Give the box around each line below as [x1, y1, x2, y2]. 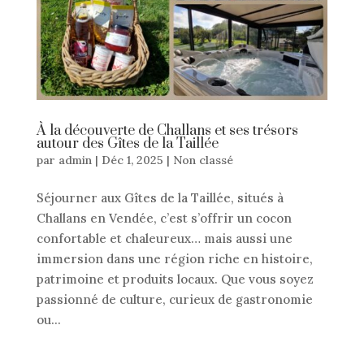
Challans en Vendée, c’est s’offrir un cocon [36, 210, 292, 226]
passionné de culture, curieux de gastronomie [36, 291, 313, 307]
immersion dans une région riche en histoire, [36, 250, 313, 266]
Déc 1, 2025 [101, 152, 163, 167]
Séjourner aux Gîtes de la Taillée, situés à [36, 189, 284, 206]
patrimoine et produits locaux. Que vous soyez [36, 271, 314, 287]
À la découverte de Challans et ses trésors [36, 121, 298, 140]
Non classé [172, 152, 233, 167]
